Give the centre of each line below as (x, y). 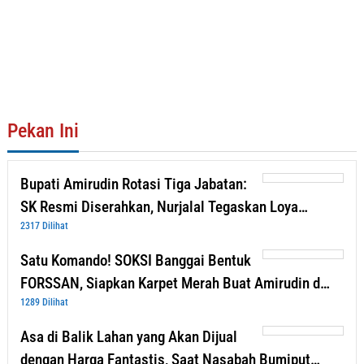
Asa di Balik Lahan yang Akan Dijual (129, 337)
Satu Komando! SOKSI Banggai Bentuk (136, 261)
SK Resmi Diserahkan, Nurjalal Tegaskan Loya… (164, 207)
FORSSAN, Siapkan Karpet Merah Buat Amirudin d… (175, 284)
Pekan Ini (43, 131)
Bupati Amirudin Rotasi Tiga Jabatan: (134, 184)
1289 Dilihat (44, 303)
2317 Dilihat (44, 226)
